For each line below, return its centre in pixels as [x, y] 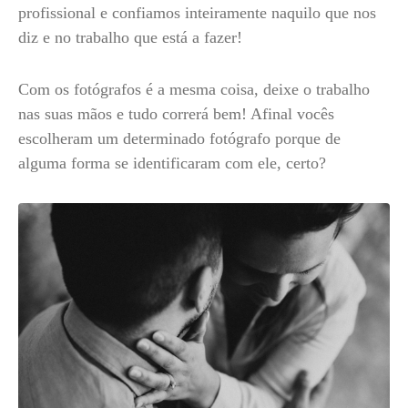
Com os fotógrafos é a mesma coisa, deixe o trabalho [194, 89]
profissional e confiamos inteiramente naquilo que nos [197, 13]
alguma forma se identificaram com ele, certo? [177, 163]
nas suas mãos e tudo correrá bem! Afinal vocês [176, 114]
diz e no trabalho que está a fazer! [133, 37]
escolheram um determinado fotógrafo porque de [179, 138]
